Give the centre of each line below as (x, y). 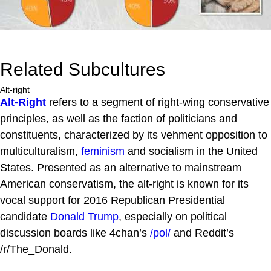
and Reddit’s (202, 233)
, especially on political (173, 216)
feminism (103, 151)
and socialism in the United (191, 151)
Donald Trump (84, 216)
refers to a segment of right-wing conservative (158, 102)
